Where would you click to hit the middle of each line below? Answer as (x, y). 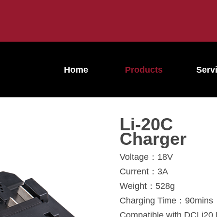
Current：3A (144, 171)
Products (144, 70)
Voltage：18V (146, 157)
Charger (153, 139)
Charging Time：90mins (166, 201)
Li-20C (146, 124)
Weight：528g (147, 186)
